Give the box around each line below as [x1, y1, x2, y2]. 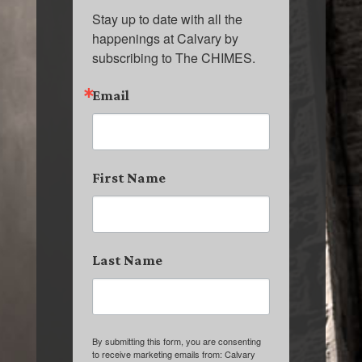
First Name [91, 170, 166, 187]
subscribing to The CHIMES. [91, 48, 255, 68]
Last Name [91, 252, 162, 269]
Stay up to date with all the [91, 10, 242, 29]
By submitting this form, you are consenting [91, 335, 261, 348]
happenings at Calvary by [91, 29, 238, 48]
